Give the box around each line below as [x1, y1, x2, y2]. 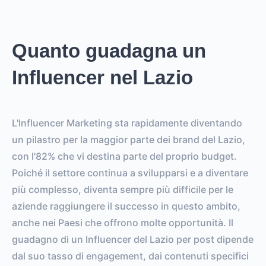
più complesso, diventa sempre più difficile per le [12, 183, 233, 196]
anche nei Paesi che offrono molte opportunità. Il [12, 217, 233, 229]
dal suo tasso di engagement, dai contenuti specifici [12, 250, 249, 262]
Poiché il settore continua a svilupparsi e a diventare [12, 167, 248, 179]
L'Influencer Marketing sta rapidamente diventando [12, 117, 242, 129]
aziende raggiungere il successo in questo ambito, [12, 200, 240, 213]
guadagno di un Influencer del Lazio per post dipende [12, 233, 254, 246]
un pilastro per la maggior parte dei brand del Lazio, [12, 134, 245, 146]
